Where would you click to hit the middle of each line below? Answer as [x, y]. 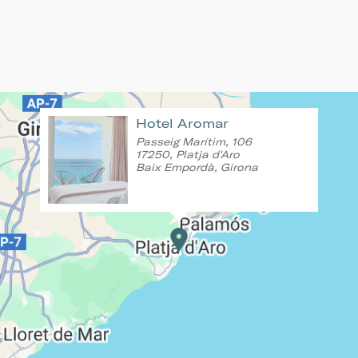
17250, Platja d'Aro [188, 155]
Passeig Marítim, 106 [194, 142]
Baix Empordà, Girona [197, 167]
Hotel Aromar [182, 123]
